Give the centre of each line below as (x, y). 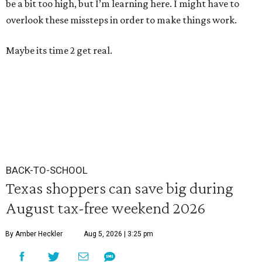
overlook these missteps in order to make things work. (121, 20)
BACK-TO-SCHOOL (47, 170)
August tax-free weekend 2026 (106, 208)
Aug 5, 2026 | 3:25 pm (118, 234)
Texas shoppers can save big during (120, 188)
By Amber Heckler (34, 234)
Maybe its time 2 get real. (59, 50)
